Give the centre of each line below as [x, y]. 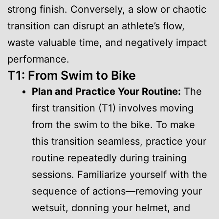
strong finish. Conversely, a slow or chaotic [107, 10]
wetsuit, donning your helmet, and [111, 208]
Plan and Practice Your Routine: [106, 92]
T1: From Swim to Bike [72, 76]
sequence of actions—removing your [117, 191]
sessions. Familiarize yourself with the [120, 175]
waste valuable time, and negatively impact [107, 43]
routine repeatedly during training [109, 158]
